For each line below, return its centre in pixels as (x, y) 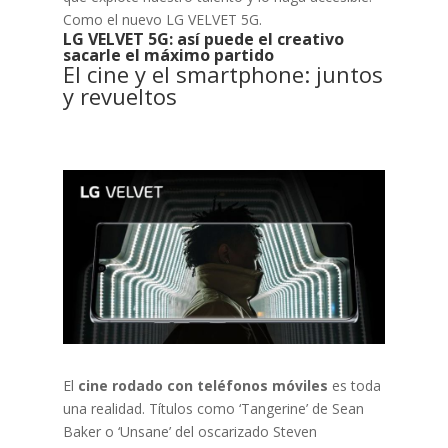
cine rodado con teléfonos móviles (202, 386)
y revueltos (119, 95)
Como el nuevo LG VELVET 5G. (162, 19)
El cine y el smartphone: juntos (222, 73)
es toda (354, 386)
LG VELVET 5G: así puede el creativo (203, 38)
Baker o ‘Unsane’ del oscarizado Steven (189, 432)
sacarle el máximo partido (168, 54)
